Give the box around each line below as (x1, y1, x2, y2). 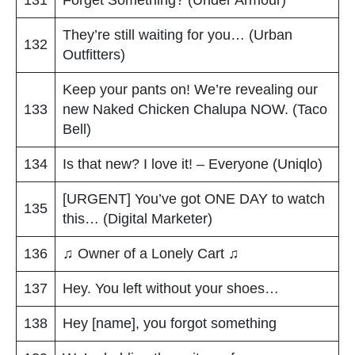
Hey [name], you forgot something (63, 315, 277, 331)
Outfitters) (63, 46, 125, 63)
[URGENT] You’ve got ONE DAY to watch (63, 190, 325, 207)
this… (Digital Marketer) (63, 210, 212, 227)
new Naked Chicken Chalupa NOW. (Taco (63, 101, 327, 117)
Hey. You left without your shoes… (63, 280, 279, 296)
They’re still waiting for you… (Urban (63, 26, 292, 43)
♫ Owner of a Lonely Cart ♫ (63, 245, 239, 261)
